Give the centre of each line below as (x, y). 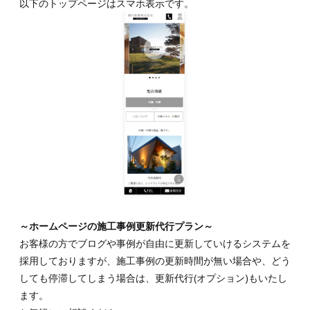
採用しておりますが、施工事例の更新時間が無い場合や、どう (155, 260)
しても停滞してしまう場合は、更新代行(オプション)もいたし (153, 277)
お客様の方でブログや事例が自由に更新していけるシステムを (155, 243)
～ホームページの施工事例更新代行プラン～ (116, 226)
